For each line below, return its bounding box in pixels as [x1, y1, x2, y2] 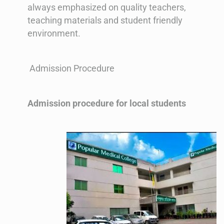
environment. [27, 28, 80, 39]
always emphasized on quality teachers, [27, 2, 186, 13]
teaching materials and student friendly [27, 15, 182, 26]
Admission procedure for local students [27, 98, 186, 109]
